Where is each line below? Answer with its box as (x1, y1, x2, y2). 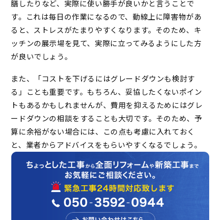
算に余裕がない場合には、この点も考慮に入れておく (11, 127, 195, 137)
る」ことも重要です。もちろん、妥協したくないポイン (11, 87, 202, 97)
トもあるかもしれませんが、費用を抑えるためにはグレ (11, 100, 203, 110)
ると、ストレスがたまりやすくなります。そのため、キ (11, 25, 202, 35)
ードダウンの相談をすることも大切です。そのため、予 (11, 113, 202, 123)
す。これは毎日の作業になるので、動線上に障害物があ (11, 12, 202, 22)
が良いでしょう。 (11, 52, 72, 61)
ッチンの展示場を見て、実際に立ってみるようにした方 (11, 38, 202, 48)
